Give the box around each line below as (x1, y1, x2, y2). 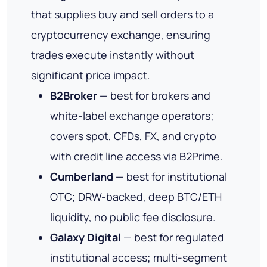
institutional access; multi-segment (50, 250, 227, 265)
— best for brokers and (97, 88, 210, 103)
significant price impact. (31, 68, 150, 83)
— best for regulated (121, 230, 224, 245)
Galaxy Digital (50, 230, 121, 245)
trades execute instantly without (31, 48, 194, 63)
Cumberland (50, 169, 113, 184)
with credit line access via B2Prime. (50, 149, 223, 164)
